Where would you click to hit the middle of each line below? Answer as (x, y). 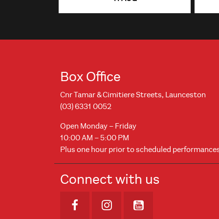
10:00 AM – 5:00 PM (95, 138)
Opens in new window (134, 206)
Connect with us (110, 179)
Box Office (90, 77)
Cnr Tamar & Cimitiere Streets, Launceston (133, 95)
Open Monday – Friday (98, 126)
